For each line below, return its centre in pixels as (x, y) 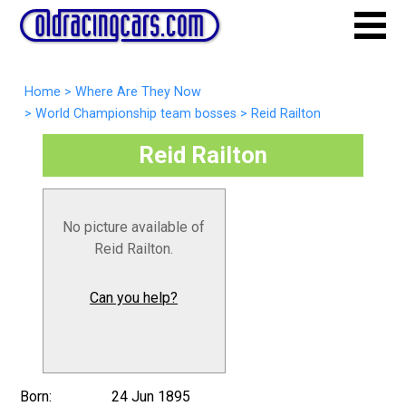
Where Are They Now (138, 92)
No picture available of (134, 227)
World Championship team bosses (135, 114)
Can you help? (134, 297)
